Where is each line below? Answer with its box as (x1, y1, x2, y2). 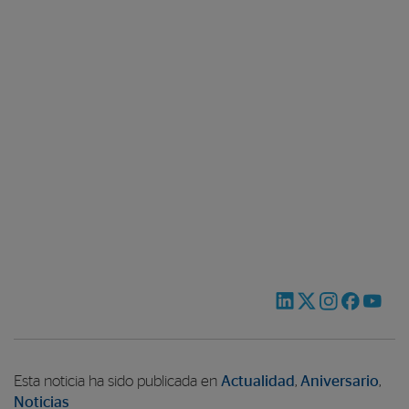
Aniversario (300, 373, 379, 389)
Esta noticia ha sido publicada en (14, 373, 221, 389)
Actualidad (221, 373, 295, 389)
